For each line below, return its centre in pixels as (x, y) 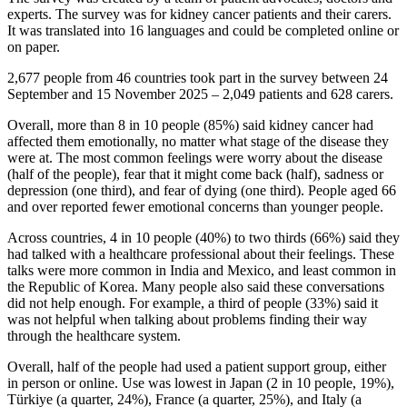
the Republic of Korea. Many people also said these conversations (196, 287)
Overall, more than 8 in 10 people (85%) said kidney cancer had (190, 125)
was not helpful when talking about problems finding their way (187, 320)
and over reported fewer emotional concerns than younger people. (195, 207)
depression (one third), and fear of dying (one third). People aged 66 (202, 191)
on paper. (34, 47)
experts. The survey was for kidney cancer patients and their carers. (199, 15)
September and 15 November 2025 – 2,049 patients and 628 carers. (200, 94)
